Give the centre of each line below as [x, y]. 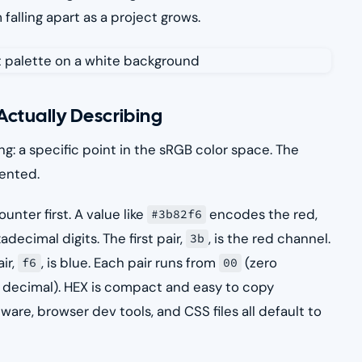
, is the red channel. [270, 238]
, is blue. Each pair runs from [130, 262]
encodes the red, [262, 214]
